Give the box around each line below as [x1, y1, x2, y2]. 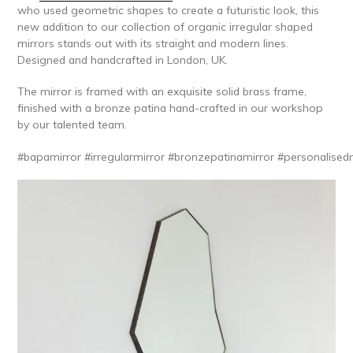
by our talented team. [17, 117, 127, 132]
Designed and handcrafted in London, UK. [17, 53, 228, 66]
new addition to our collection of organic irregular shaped [17, 20, 313, 33]
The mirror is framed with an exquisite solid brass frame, [17, 84, 307, 98]
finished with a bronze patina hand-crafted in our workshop [17, 101, 323, 115]
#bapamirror [17, 149, 84, 163]
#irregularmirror [84, 149, 168, 163]
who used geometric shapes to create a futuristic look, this [17, 3, 319, 17]
